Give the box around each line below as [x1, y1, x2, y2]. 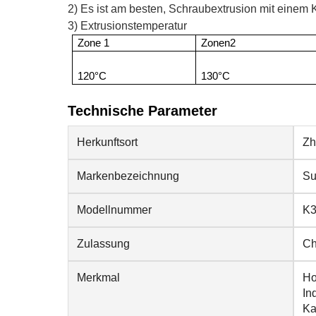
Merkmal [77, 272, 120, 284]
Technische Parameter [68, 103, 217, 119]
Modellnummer [77, 204, 152, 216]
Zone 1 [78, 37, 110, 49]
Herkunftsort [77, 136, 138, 148]
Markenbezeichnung [77, 170, 179, 182]
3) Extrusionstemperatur [68, 20, 187, 32]
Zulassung [77, 238, 130, 250]
